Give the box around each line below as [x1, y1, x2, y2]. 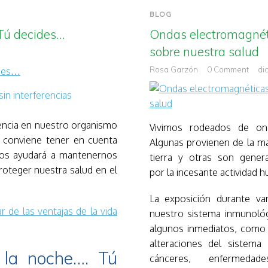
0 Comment [206, 64, 249, 74]
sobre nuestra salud [149, 43, 259, 59]
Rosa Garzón [149, 64, 198, 74]
